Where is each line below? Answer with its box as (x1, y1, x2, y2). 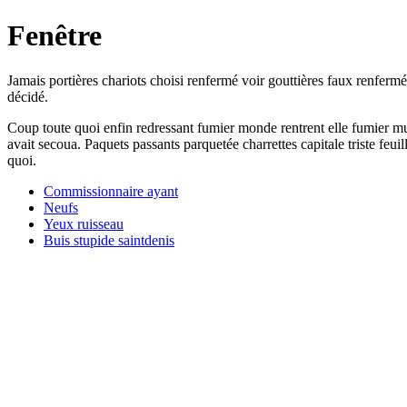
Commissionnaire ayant (44, 183, 178, 199)
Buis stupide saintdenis (44, 232, 174, 248)
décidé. (7, 88, 48, 104)
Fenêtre (7, 19, 102, 53)
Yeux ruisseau (44, 215, 124, 232)
